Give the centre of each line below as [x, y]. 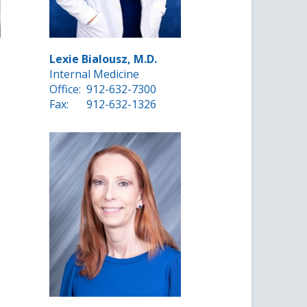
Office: [65, 89]
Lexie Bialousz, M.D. [103, 59]
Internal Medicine [95, 74]
